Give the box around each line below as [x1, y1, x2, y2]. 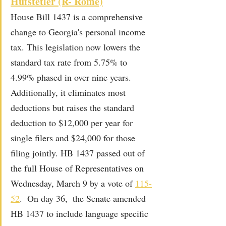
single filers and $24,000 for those [11, 131, 138, 144]
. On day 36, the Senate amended [20, 192, 148, 204]
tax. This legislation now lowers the [11, 40, 143, 53]
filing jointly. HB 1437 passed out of [11, 146, 147, 159]
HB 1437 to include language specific [11, 207, 151, 219]
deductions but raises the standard [11, 101, 137, 114]
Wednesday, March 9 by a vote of [11, 177, 135, 189]
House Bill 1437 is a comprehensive [11, 10, 145, 23]
